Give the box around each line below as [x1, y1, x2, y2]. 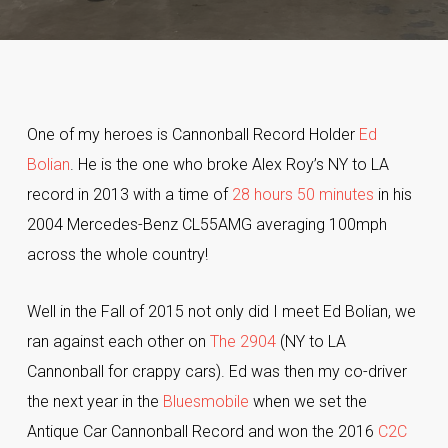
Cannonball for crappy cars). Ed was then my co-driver [26, 362, 407, 381]
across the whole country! [26, 245, 208, 264]
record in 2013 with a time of [26, 185, 232, 204]
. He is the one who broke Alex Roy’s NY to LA [69, 155, 389, 174]
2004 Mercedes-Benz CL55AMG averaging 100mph [26, 215, 387, 234]
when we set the [248, 392, 367, 411]
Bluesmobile [162, 392, 249, 411]
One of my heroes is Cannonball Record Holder [26, 125, 359, 144]
